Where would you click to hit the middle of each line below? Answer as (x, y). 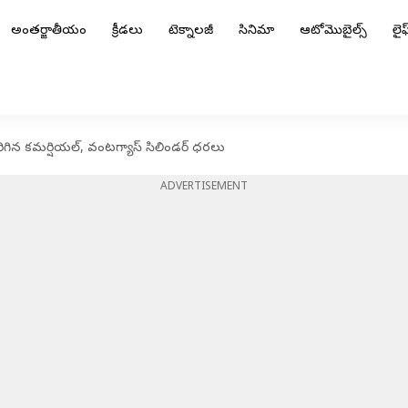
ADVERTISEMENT (204, 188)
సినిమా (256, 31)
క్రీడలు (127, 31)
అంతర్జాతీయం (49, 31)
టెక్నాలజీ (191, 31)
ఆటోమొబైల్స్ (333, 31)
